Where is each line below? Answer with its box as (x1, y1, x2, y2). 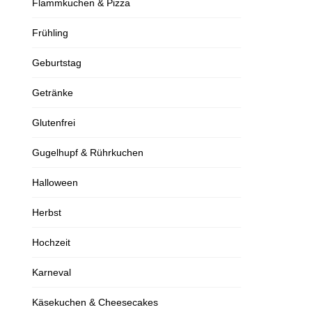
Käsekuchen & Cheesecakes (32, 297, 158, 308)
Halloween (32, 177, 78, 188)
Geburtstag (32, 57, 81, 68)
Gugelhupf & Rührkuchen (32, 147, 143, 158)
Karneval (32, 267, 71, 278)
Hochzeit (32, 237, 70, 248)
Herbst (32, 207, 61, 218)
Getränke (32, 87, 73, 98)
